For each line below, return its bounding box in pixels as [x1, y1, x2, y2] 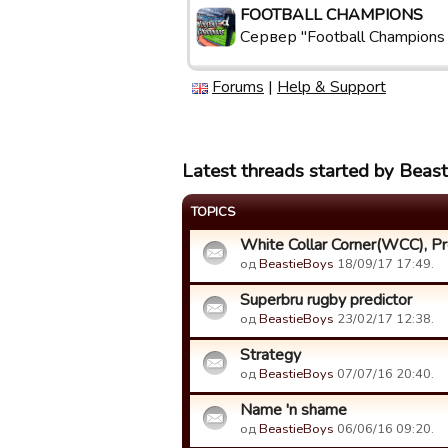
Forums [212, 76, 264, 98]
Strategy [240, 344, 301, 366]
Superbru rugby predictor [240, 289, 412, 311]
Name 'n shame [240, 399, 347, 421]
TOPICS [191, 203, 235, 221]
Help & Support [277, 76, 386, 98]
